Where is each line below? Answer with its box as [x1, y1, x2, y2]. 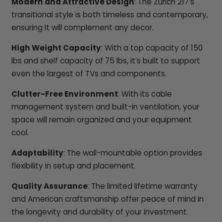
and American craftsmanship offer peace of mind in [11, 194, 204, 205]
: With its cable [117, 89, 172, 100]
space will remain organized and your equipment [11, 114, 192, 125]
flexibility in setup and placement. [11, 161, 136, 171]
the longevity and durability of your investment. [11, 207, 188, 218]
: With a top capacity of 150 [101, 42, 203, 53]
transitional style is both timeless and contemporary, [11, 9, 208, 20]
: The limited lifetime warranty [87, 181, 198, 192]
